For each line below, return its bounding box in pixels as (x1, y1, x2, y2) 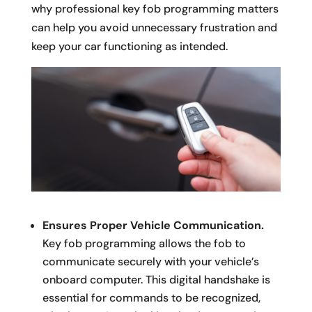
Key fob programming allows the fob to (42, 236, 246, 251)
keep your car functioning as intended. (31, 39, 228, 54)
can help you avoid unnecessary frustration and (31, 20, 277, 35)
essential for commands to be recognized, (42, 290, 260, 306)
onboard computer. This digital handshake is (42, 272, 270, 288)
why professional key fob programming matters (31, 1, 279, 16)
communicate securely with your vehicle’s (42, 254, 259, 270)
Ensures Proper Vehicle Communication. (42, 218, 264, 233)
